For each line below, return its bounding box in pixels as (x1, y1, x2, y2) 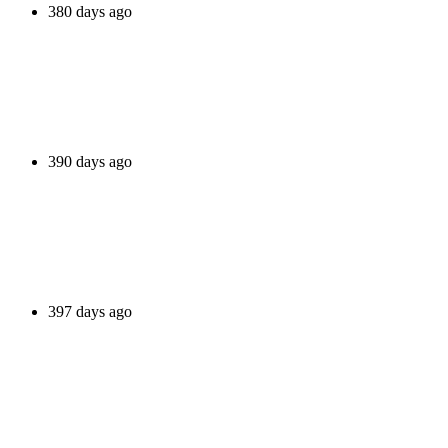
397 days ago (48, 302, 132, 320)
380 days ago (48, 2, 132, 20)
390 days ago (48, 152, 132, 170)
